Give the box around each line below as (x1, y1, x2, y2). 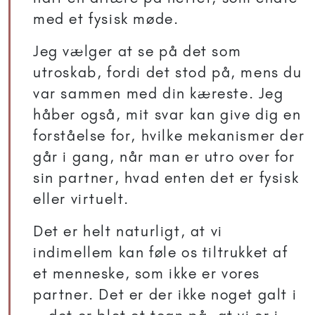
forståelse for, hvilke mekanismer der (33, 127, 305, 145)
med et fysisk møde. (33, 10, 179, 28)
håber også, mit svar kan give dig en (33, 105, 302, 124)
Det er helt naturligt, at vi (33, 222, 223, 240)
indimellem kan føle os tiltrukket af (33, 243, 288, 262)
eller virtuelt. (33, 190, 129, 208)
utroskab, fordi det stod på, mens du (33, 63, 302, 82)
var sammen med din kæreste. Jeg (33, 84, 284, 103)
